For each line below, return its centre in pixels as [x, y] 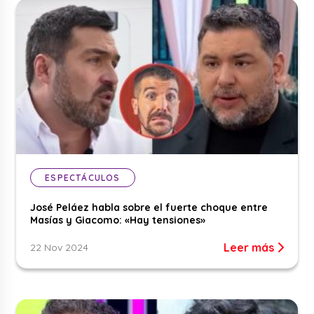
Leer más [250, 248]
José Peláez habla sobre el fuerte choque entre [149, 208]
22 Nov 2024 [60, 248]
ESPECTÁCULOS [83, 178]
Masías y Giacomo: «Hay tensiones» [118, 220]
